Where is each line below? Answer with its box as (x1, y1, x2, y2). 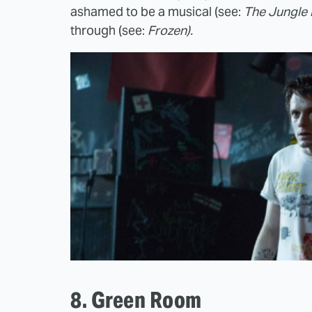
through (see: (70, 22, 148, 39)
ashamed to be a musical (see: (70, 3, 244, 20)
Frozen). (148, 22, 196, 39)
